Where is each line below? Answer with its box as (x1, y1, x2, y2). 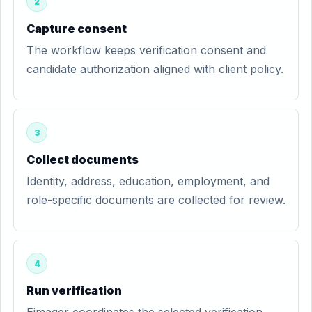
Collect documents (26, 153, 139, 166)
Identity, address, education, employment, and (26, 174, 270, 188)
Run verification (26, 283, 122, 297)
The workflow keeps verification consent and (26, 43, 266, 57)
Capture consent (26, 22, 127, 36)
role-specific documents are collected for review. (26, 193, 286, 207)
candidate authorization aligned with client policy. (26, 62, 283, 76)
